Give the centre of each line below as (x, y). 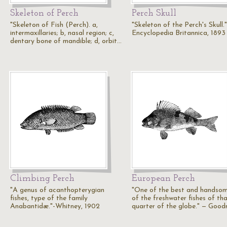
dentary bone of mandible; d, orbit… (66, 41)
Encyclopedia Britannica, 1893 (179, 33)
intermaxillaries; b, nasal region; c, (62, 33)
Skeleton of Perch (44, 13)
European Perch (163, 179)
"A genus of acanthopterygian (57, 190)
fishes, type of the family (49, 198)
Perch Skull (154, 13)
